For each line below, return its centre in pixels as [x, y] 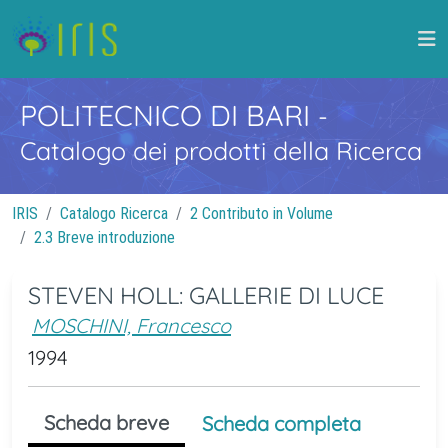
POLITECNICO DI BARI [169, 115]
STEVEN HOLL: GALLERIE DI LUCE [206, 295]
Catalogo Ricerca [114, 213]
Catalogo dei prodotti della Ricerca [221, 150]
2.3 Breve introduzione [104, 237]
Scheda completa [281, 423]
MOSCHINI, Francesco [131, 325]
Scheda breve [106, 422]
